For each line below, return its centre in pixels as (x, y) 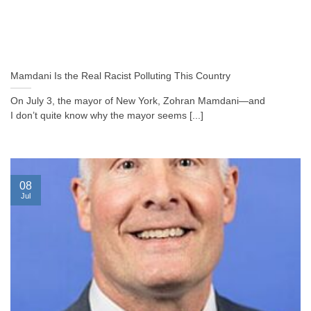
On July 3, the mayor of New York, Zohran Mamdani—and (138, 101)
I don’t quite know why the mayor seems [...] (107, 116)
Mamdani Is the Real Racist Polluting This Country (120, 76)
